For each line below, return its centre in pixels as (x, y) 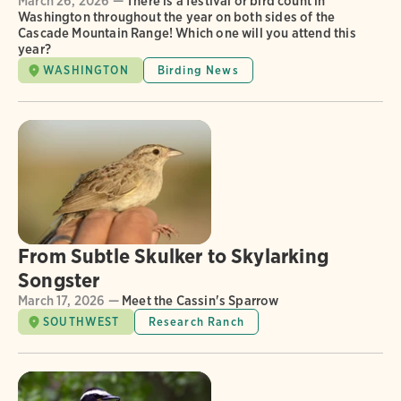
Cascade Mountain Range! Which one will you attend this (187, 34)
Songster (59, 281)
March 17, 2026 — (68, 301)
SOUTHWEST (81, 322)
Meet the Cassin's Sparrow (199, 301)
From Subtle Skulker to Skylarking (173, 256)
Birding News (198, 71)
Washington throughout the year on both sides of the (177, 17)
